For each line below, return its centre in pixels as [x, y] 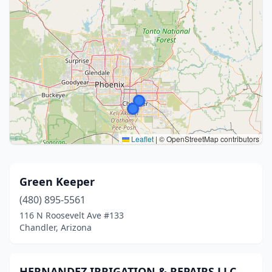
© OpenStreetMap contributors [208, 139]
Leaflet [141, 139]
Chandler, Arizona [56, 227]
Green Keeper [57, 182]
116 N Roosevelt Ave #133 [72, 215]
